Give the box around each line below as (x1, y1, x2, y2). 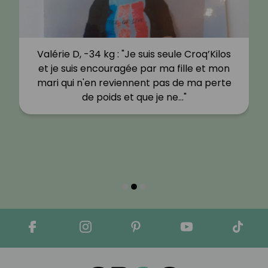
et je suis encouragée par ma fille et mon (38, 61, 230, 75)
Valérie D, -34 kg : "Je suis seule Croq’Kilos (37, 47, 231, 61)
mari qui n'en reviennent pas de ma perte (36, 75, 232, 90)
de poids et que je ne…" (81, 90, 187, 104)
